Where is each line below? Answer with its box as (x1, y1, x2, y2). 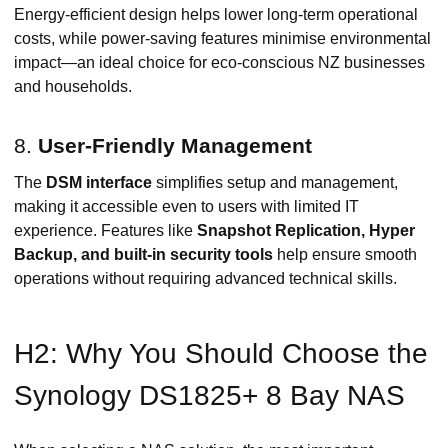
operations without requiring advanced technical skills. (14, 269, 397, 287)
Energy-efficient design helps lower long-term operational (14, 6, 418, 24)
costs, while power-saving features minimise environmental (14, 30, 431, 48)
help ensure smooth (273, 245, 417, 263)
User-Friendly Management (38, 133, 312, 157)
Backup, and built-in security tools (14, 245, 273, 263)
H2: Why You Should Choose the (14, 337, 428, 369)
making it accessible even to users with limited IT (14, 197, 359, 215)
